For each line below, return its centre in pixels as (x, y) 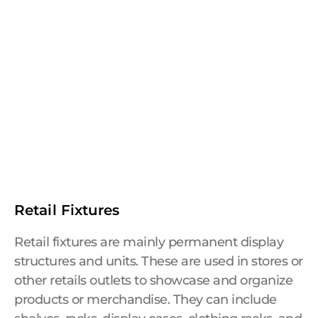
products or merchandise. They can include (146, 300)
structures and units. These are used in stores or (159, 261)
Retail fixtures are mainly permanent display (149, 242)
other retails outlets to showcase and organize (153, 280)
